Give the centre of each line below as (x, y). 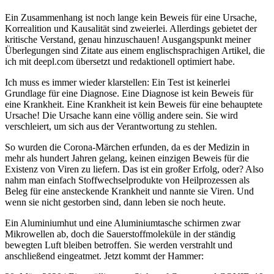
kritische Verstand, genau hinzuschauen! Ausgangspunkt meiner (128, 39)
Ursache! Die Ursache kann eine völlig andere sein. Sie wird (121, 115)
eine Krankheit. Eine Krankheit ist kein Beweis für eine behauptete (134, 104)
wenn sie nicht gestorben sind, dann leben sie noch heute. (115, 202)
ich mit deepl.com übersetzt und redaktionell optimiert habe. (120, 61)
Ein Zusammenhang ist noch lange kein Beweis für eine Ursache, (131, 17)
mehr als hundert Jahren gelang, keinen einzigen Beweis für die (127, 158)
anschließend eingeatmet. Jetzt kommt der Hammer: (104, 256)
